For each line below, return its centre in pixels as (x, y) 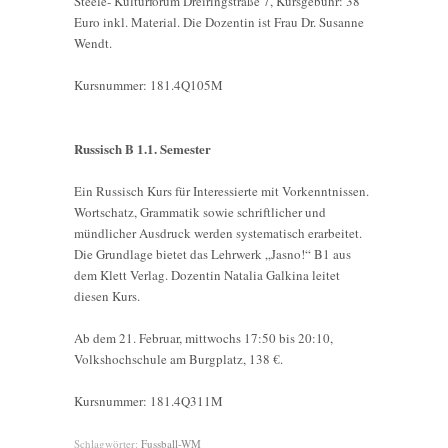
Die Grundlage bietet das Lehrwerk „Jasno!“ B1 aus (212, 253)
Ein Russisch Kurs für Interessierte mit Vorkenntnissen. (221, 190)
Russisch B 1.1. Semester (142, 148)
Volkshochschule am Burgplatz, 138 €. (178, 358)
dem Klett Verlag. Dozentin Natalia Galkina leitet (207, 274)
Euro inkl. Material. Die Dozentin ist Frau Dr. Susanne (219, 21)
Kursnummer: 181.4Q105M (148, 84)
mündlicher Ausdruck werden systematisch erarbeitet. (218, 232)
